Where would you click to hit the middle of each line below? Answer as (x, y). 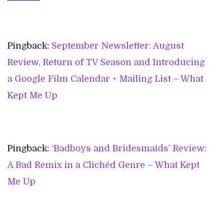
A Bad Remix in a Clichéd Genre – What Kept (103, 165)
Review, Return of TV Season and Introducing (106, 63)
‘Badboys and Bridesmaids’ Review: (129, 149)
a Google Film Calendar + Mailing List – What (105, 79)
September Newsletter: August (118, 46)
